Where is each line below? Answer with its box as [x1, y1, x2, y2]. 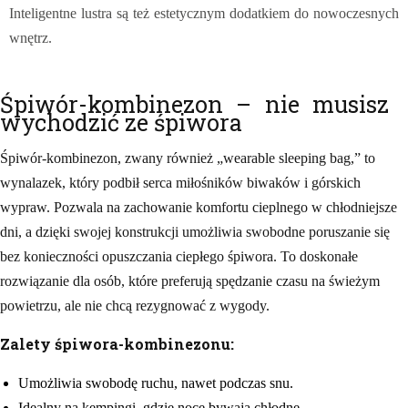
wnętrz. [9, 30, 52, 46]
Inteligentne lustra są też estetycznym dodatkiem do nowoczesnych [9, 5, 399, 21]
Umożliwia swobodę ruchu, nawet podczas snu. [18, 375, 293, 391]
